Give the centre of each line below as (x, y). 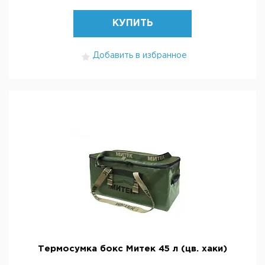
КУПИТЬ (132, 23)
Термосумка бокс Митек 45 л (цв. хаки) (132, 249)
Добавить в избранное (140, 56)
